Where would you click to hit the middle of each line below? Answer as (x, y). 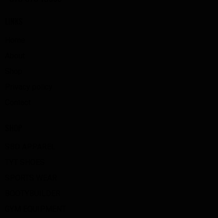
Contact (18, 102)
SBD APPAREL (30, 147)
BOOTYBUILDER (33, 194)
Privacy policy (29, 87)
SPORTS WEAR (31, 178)
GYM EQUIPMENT (36, 209)
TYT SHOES (25, 163)
